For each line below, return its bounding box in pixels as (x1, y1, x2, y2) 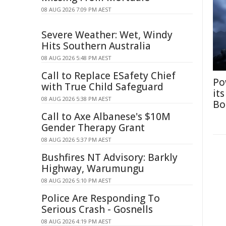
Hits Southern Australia (41, 39, 151, 52)
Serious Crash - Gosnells (41, 203, 153, 216)
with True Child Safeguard (41, 80, 163, 93)
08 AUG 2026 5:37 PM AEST (41, 136, 111, 143)
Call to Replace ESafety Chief (41, 69, 176, 82)
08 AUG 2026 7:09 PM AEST (41, 6, 111, 13)
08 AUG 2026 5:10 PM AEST (41, 177, 111, 184)
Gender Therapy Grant (41, 121, 145, 134)
